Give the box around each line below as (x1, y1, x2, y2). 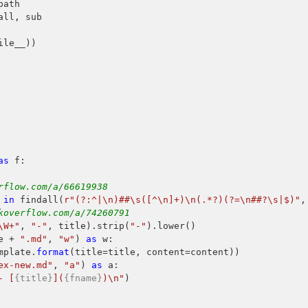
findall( (14, 194, 65, 205)
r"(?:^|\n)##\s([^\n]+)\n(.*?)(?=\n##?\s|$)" (64, 194, 301, 205)
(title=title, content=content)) (69, 246, 241, 257)
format (36, 246, 70, 257)
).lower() (146, 220, 197, 231)
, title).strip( (47, 220, 131, 231)
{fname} (64, 272, 103, 283)
